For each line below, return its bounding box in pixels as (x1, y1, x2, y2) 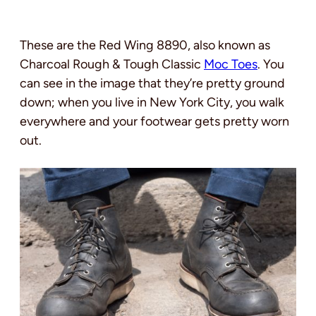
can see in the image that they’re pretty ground (20, 75, 285, 91)
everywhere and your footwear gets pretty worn (20, 113, 289, 129)
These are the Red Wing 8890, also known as (20, 37, 270, 53)
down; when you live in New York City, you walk (20, 94, 284, 110)
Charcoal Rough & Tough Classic (20, 56, 204, 72)
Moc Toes (204, 56, 257, 72)
